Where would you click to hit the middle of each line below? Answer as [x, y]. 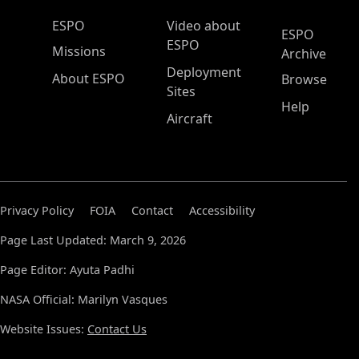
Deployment [204, 72]
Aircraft [190, 119]
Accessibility [222, 210]
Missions [79, 51]
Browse [304, 79]
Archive [304, 54]
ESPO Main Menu [96, 25]
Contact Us [117, 329]
